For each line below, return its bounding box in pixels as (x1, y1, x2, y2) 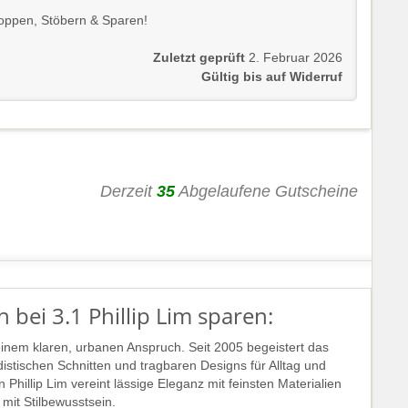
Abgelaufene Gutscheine (175, 181, 358, 200)
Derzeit (100, 181, 157, 200)
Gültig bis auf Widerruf (201, 69, 342, 84)
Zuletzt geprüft (153, 50, 245, 65)
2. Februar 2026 (249, 50, 342, 65)
